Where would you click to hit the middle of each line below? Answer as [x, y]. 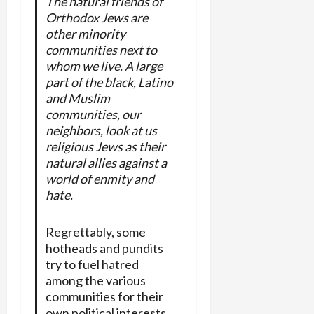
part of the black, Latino [109, 82]
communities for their [104, 296]
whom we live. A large [104, 66]
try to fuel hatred [92, 264]
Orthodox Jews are [96, 17]
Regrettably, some [95, 232]
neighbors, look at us [101, 130]
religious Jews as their [105, 146]
